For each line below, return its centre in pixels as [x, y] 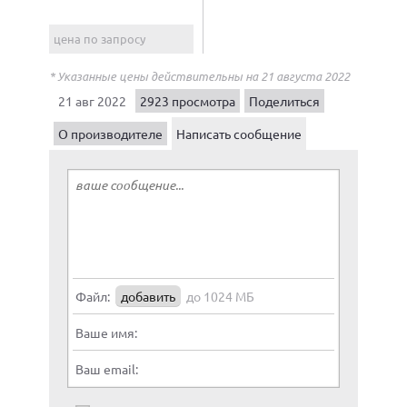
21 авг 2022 [92, 100]
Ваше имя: [106, 332]
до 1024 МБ [220, 296]
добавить [148, 296]
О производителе [110, 133]
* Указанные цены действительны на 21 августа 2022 [199, 76]
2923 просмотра [188, 100]
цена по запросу [99, 38]
